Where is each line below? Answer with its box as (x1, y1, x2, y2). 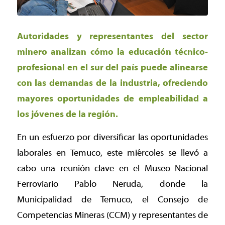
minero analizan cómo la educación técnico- (17, 46, 208, 57)
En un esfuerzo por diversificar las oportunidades (17, 132, 208, 143)
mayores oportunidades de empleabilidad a (17, 93, 208, 104)
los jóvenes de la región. (17, 108, 118, 120)
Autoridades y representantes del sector (17, 31, 208, 42)
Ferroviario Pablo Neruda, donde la (17, 179, 208, 190)
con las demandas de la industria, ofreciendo (17, 77, 208, 88)
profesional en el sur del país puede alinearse (17, 62, 208, 73)
